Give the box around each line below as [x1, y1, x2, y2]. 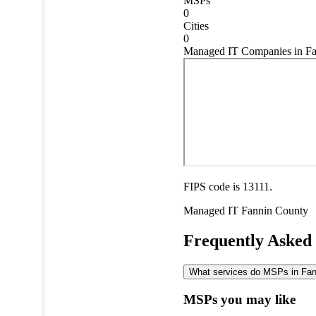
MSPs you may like [183, 292, 296, 308]
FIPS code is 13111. [183, 180, 272, 193]
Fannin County [241, 204, 308, 217]
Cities [183, 19, 209, 32]
